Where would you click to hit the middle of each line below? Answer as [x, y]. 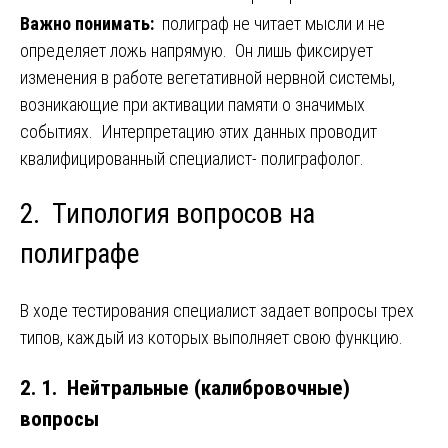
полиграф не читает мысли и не [271, 23]
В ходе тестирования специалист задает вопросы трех [217, 310]
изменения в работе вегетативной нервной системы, [207, 77]
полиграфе [79, 254]
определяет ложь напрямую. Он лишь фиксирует [196, 50]
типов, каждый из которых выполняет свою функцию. [211, 337]
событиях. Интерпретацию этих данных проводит [198, 131]
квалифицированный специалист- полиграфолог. [192, 158]
